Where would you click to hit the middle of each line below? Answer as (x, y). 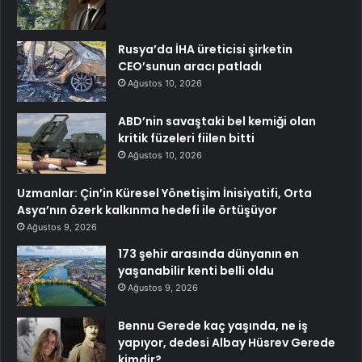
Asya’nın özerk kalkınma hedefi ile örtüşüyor (147, 210)
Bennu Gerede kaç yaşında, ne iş (213, 326)
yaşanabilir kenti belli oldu (196, 271)
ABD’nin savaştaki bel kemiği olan (217, 122)
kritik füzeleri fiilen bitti (186, 139)
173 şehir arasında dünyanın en (208, 254)
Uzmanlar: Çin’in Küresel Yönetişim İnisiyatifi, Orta (164, 194)
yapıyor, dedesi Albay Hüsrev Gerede (227, 343)
